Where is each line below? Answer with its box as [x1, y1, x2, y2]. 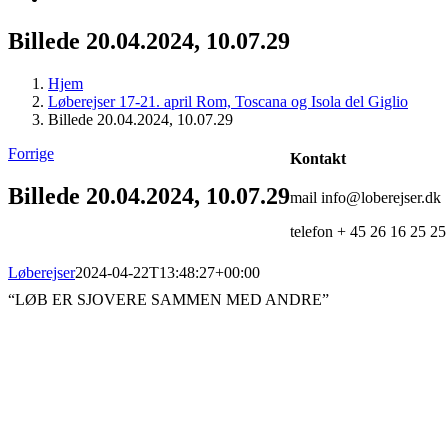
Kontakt [290, 150, 346, 168]
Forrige [8, 144, 54, 162]
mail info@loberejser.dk [290, 189, 441, 207]
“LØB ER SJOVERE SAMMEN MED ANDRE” [8, 291, 329, 309]
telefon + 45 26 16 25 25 [290, 223, 446, 241]
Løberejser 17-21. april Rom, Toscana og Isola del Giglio [48, 92, 408, 110]
